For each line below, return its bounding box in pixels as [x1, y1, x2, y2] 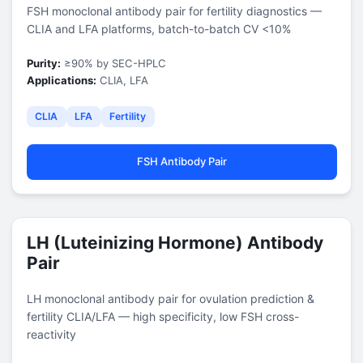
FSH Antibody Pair [136, 155, 227, 168]
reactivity [26, 327, 76, 341]
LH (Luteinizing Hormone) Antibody [26, 232, 323, 253]
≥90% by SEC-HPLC [60, 56, 166, 70]
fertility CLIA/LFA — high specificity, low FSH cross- [26, 309, 299, 323]
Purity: [26, 56, 61, 70]
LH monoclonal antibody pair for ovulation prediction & [26, 291, 314, 305]
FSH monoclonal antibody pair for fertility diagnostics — [26, 3, 322, 18]
